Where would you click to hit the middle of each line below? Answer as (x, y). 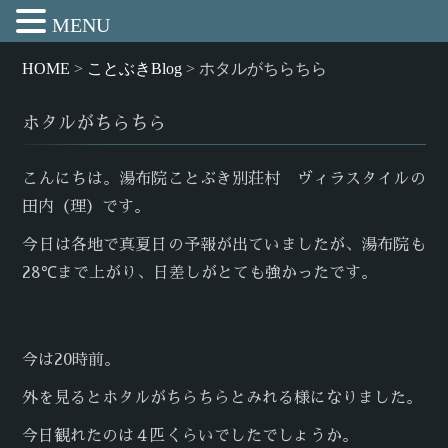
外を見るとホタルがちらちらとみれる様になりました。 (222, 398)
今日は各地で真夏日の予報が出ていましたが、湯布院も (224, 245)
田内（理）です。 (86, 207)
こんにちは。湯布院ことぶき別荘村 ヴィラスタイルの (224, 179)
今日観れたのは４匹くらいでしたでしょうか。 (190, 436)
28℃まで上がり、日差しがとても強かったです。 (200, 273)
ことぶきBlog (135, 68)
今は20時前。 (71, 360)
